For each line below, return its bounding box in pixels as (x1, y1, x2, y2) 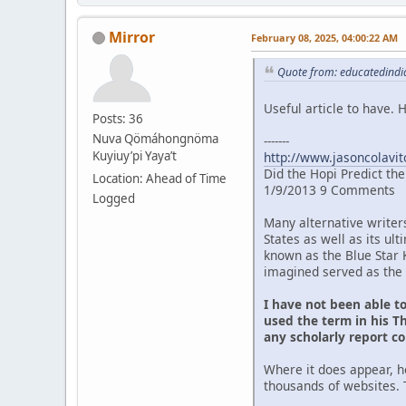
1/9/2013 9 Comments (264, 181, 395, 199)
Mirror (109, 26, 155, 47)
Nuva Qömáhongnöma (92, 130, 218, 147)
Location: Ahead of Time (92, 169, 227, 187)
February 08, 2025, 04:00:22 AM (251, 30, 398, 44)
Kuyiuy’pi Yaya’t (92, 147, 177, 164)
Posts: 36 (92, 110, 143, 127)
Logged (92, 189, 135, 207)
